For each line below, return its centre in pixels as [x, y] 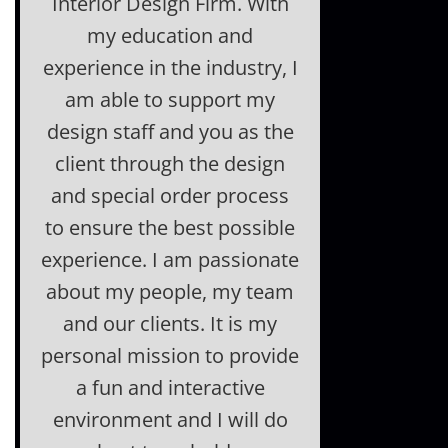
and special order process [170, 195]
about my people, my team [170, 291]
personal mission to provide [170, 355]
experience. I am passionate [170, 259]
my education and [170, 35]
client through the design [170, 163]
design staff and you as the [170, 131]
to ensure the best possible [170, 227]
